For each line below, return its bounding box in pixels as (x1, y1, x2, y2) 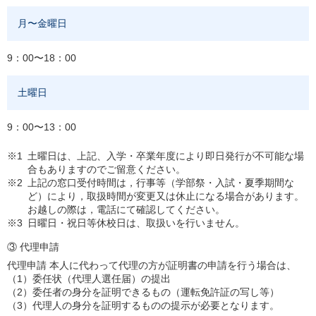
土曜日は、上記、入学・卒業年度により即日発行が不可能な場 (28, 150, 304, 162)
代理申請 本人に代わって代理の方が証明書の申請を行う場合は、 (7, 260, 296, 271)
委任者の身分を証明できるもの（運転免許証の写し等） (32, 286, 279, 298)
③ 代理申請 (7, 241, 59, 253)
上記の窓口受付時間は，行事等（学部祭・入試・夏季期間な (28, 177, 294, 188)
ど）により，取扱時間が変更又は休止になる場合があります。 (28, 190, 304, 202)
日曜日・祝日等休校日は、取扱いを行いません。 (28, 217, 245, 229)
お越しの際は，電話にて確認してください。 (28, 204, 225, 215)
